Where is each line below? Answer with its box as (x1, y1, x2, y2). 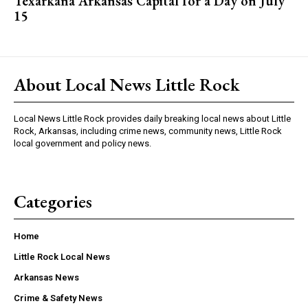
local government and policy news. (14, 137, 151, 148)
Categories (14, 189, 92, 213)
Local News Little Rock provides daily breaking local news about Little (14, 113, 291, 124)
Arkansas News (14, 272, 79, 283)
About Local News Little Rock (14, 72, 240, 96)
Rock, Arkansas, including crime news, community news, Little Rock (14, 125, 282, 136)
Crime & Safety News (14, 292, 102, 303)
